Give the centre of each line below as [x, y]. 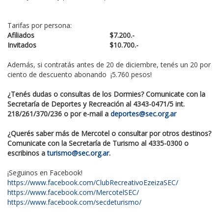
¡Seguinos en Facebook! [45, 173]
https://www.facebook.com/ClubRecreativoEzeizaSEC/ [93, 183]
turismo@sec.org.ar [78, 153]
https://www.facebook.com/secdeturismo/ [74, 202]
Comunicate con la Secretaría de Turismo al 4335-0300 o [98, 143]
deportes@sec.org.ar [143, 114]
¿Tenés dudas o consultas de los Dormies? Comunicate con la [106, 94]
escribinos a [27, 153]
